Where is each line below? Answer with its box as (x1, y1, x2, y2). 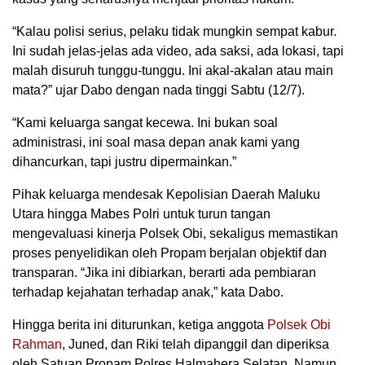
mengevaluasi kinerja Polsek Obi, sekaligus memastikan (12, 226, 338, 241)
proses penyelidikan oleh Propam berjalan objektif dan (12, 246, 327, 261)
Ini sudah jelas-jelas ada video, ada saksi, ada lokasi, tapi (12, 44, 344, 59)
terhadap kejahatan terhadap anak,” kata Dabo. (12, 285, 284, 300)
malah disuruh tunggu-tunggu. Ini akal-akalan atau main (12, 64, 333, 78)
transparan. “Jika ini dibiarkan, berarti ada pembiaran (12, 266, 316, 280)
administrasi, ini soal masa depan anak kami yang (12, 135, 300, 150)
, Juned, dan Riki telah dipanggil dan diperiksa (62, 337, 329, 352)
